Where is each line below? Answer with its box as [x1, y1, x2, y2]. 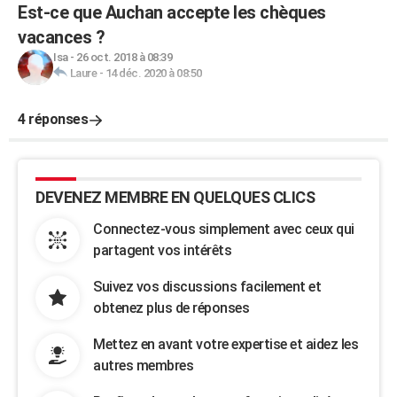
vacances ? [18, 27, 105, 48]
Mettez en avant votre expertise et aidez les [93, 336, 358, 353]
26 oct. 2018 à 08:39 [76, 51, 172, 64]
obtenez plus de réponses [93, 300, 249, 316]
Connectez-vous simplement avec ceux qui [93, 221, 354, 237]
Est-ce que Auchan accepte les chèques [18, 2, 326, 23]
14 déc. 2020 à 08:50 [105, 66, 202, 80]
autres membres [93, 357, 193, 374]
